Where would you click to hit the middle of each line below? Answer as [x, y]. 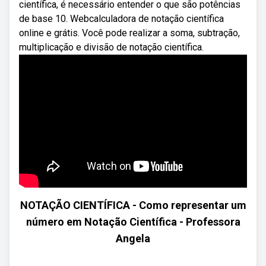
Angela [133, 238]
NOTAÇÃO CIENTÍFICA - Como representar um [133, 205]
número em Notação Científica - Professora [133, 222]
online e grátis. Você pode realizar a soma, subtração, [129, 33]
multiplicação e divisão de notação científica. [111, 47]
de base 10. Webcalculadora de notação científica [121, 19]
